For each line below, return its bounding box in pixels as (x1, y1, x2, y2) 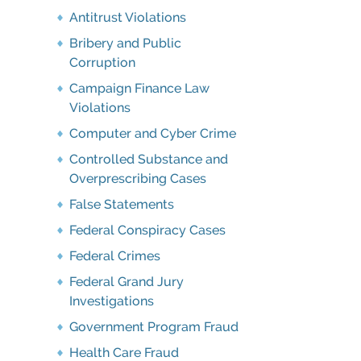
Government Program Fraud (69, 319, 239, 334)
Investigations (69, 293, 154, 309)
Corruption (69, 55, 135, 70)
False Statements (69, 197, 174, 212)
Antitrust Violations (69, 10, 186, 25)
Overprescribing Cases (69, 171, 206, 186)
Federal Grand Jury (69, 274, 184, 289)
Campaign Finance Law (69, 81, 210, 96)
